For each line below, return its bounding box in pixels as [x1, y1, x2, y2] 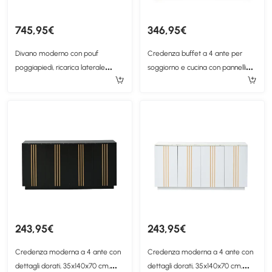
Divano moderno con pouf [15, 49, 98, 58]
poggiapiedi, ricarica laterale [15, 63, 105, 72]
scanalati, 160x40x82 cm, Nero [148, 77, 243, 86]
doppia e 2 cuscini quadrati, [15, 77, 101, 86]
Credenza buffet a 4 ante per [148, 49, 242, 58]
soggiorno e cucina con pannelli [148, 63, 246, 72]
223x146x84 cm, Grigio [15, 91, 86, 100]
